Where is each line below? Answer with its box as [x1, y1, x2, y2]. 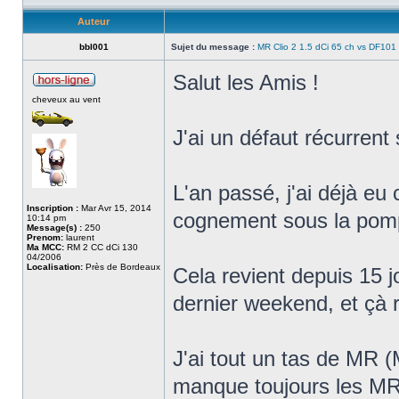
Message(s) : [27, 223, 82, 232]
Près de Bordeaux [83, 262, 160, 272]
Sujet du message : [171, 42, 255, 52]
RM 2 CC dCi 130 [64, 242, 138, 252]
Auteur [77, 16, 110, 27]
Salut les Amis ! [173, 70, 319, 94]
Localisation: [27, 262, 83, 272]
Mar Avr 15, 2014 [78, 203, 151, 213]
